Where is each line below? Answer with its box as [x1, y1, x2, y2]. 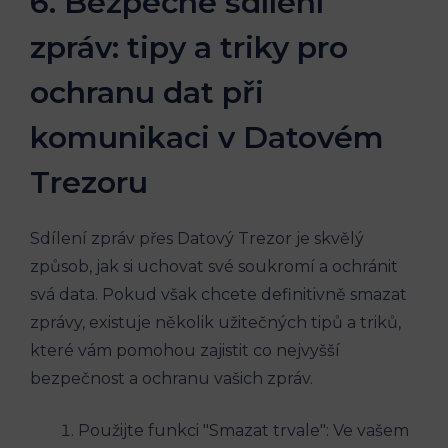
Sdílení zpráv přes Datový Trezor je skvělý [30, 229, 364, 249]
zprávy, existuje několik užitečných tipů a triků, [30, 313, 401, 333]
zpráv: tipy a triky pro [30, 29, 348, 67]
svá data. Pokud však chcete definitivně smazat [30, 285, 407, 305]
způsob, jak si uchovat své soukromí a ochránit [30, 257, 398, 277]
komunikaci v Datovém [30, 119, 384, 157]
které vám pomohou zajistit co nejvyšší [30, 341, 340, 361]
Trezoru [30, 164, 148, 202]
